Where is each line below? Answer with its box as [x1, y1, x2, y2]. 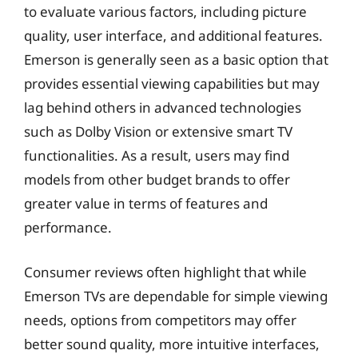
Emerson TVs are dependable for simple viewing [24, 286, 328, 305]
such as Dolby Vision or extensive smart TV [24, 122, 292, 141]
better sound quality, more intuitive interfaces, [24, 334, 320, 353]
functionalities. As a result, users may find [24, 146, 289, 165]
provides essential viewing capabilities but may [24, 74, 320, 93]
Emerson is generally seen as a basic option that [24, 50, 328, 69]
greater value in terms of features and [24, 194, 268, 213]
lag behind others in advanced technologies [24, 98, 301, 117]
